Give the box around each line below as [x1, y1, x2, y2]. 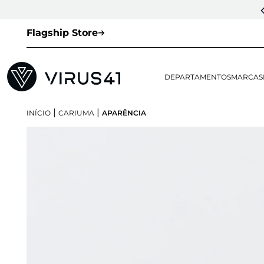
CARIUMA [58, 108, 94, 118]
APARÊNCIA [102, 108, 146, 118]
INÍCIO [27, 108, 51, 118]
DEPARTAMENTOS [164, 72, 232, 82]
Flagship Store [27, 27, 98, 38]
